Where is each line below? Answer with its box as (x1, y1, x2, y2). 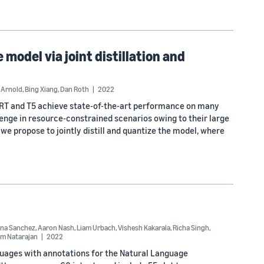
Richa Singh (173, 222, 209, 232)
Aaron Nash (38, 222, 74, 232)
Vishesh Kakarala (118, 222, 170, 232)
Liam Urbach (77, 222, 115, 232)
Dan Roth (60, 84, 89, 94)
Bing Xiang (25, 84, 58, 94)
